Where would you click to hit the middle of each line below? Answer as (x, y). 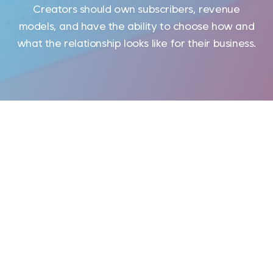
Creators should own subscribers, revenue (136, 9)
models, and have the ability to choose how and (136, 26)
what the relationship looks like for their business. (136, 43)
